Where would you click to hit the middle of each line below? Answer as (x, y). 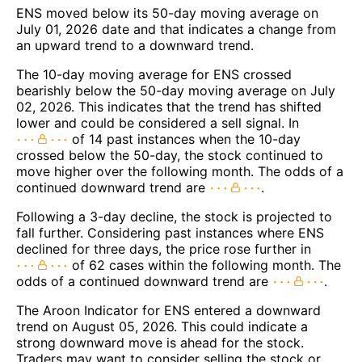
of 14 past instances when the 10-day (184, 139)
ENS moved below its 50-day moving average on (167, 13)
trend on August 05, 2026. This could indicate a (162, 327)
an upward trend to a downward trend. (135, 46)
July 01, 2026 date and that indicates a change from (176, 29)
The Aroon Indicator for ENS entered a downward (168, 311)
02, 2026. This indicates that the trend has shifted (169, 107)
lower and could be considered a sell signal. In (158, 123)
